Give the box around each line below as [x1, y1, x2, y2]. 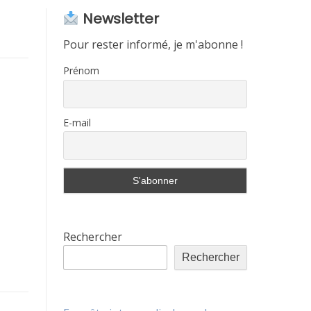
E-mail [63, 115, 91, 129]
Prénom [63, 64, 99, 77]
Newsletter [78, 9, 159, 28]
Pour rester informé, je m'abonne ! [63, 37, 243, 52]
